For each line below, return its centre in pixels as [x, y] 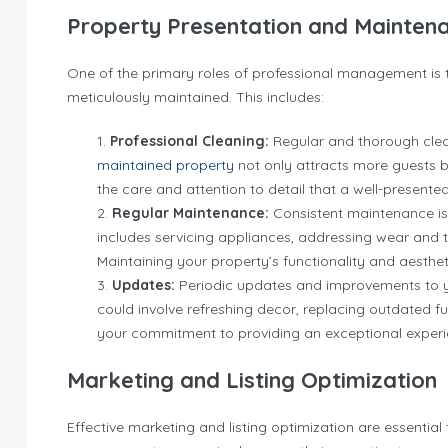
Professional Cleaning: [189, 141]
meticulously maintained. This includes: [195, 97]
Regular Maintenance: [190, 213]
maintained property [165, 165]
